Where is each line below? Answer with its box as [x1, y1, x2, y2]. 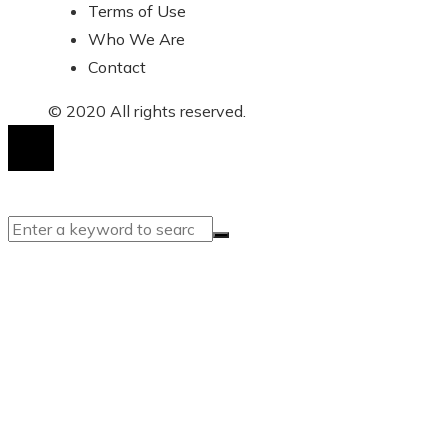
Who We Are [88, 28, 185, 49]
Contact [88, 56, 146, 77]
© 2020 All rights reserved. [48, 100, 246, 121]
